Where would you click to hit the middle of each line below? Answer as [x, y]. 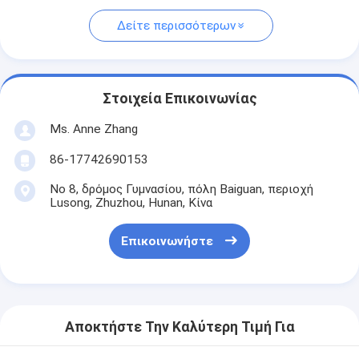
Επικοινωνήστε [167, 242]
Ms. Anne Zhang [93, 129]
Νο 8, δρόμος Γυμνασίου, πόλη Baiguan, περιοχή [181, 189]
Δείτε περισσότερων [176, 26]
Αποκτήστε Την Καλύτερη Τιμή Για [179, 327]
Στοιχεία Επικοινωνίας [179, 99]
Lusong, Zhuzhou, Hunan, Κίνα [131, 202]
